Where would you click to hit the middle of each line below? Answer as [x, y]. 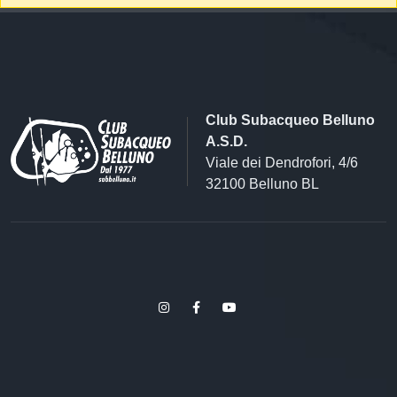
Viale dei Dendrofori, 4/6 [282, 162]
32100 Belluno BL [262, 183]
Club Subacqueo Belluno [290, 120]
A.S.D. [226, 141]
